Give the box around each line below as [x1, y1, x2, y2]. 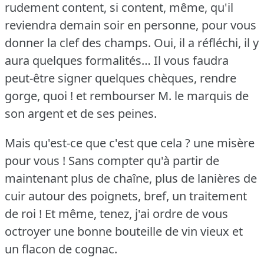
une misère [193, 134, 255, 151]
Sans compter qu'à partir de [68, 152, 219, 169]
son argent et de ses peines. [5, 105, 157, 121]
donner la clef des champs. [5, 34, 151, 51]
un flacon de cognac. [5, 240, 117, 257]
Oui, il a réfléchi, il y [154, 34, 259, 51]
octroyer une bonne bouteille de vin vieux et [5, 223, 243, 239]
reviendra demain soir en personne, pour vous [5, 16, 256, 33]
